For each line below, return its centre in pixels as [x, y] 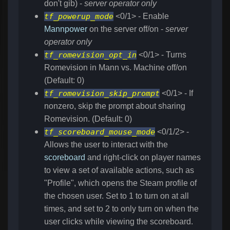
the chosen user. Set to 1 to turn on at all [117, 196]
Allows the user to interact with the [106, 145]
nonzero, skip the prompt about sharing [115, 106]
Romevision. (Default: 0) [88, 119]
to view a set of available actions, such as [119, 170]
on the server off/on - [126, 29]
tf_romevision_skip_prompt [102, 94]
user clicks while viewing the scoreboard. [119, 222]
